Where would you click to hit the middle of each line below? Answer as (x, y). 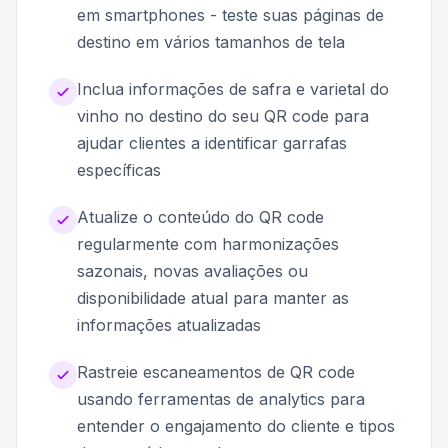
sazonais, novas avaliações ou (192, 270)
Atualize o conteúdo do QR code (200, 216)
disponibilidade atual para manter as (213, 297)
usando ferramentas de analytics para (221, 398)
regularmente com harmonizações (208, 243)
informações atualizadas (169, 324)
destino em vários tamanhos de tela (211, 41)
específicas (119, 169)
